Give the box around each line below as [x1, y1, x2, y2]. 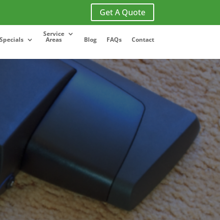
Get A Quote [99, 7, 145, 18]
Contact [131, 35, 154, 44]
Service [43, 29, 64, 38]
